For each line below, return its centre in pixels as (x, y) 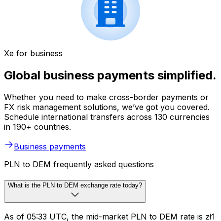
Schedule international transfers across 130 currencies (107, 117)
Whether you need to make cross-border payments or (106, 97)
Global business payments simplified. (110, 75)
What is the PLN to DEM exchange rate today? (75, 185)
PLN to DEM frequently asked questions (79, 164)
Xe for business (33, 54)
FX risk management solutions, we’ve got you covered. (107, 107)
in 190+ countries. (37, 127)
